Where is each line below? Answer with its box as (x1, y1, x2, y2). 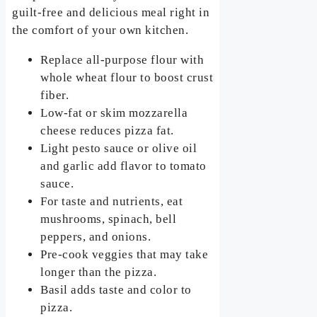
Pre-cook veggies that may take (40, 247, 209, 261)
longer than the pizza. (40, 265, 157, 279)
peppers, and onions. (40, 229, 151, 243)
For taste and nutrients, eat (40, 194, 183, 208)
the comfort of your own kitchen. (12, 23, 189, 37)
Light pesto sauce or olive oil (40, 141, 197, 155)
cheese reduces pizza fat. (40, 123, 174, 137)
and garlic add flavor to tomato (40, 158, 207, 173)
